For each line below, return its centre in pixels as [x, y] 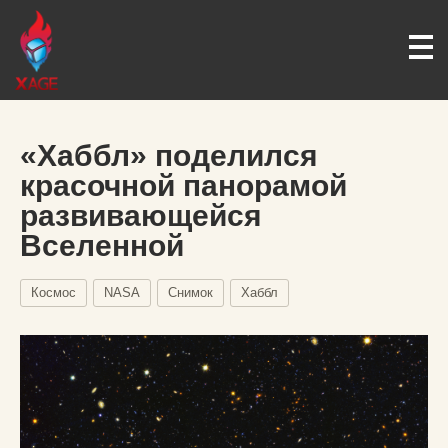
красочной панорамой [183, 185]
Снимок [190, 292]
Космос [53, 292]
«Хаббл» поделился [169, 155]
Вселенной [102, 245]
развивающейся [141, 215]
